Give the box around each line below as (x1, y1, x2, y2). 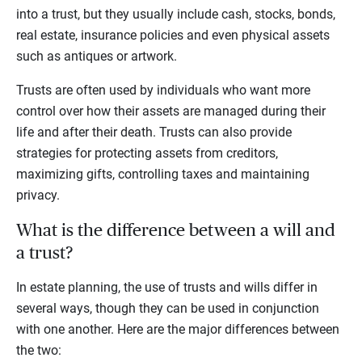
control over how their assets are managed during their (16, 103, 326, 120)
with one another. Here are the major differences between (16, 322, 339, 338)
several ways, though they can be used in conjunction (16, 301, 319, 317)
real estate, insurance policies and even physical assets (16, 27, 330, 44)
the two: (16, 343, 61, 359)
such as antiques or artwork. (16, 48, 177, 65)
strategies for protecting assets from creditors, (16, 145, 278, 162)
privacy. (16, 187, 60, 204)
